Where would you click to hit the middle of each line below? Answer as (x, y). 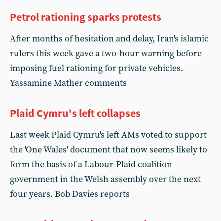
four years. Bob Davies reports (70, 194)
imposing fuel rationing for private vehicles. (96, 68)
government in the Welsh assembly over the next (105, 179)
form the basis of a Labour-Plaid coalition (91, 165)
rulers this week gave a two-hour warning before (106, 54)
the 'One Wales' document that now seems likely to (109, 150)
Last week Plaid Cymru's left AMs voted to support (108, 135)
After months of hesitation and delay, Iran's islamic (109, 39)
